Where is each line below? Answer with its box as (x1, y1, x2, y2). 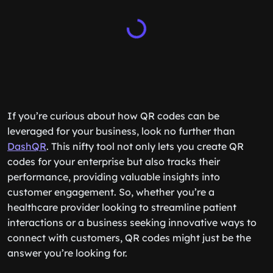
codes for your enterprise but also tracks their (7, 155, 220, 168)
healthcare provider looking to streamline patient (7, 201, 236, 213)
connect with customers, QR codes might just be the (7, 232, 251, 244)
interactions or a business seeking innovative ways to (7, 216, 257, 229)
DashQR (7, 140, 46, 152)
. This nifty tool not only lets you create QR (46, 140, 244, 152)
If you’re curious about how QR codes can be (7, 110, 219, 122)
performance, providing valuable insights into (7, 171, 220, 183)
